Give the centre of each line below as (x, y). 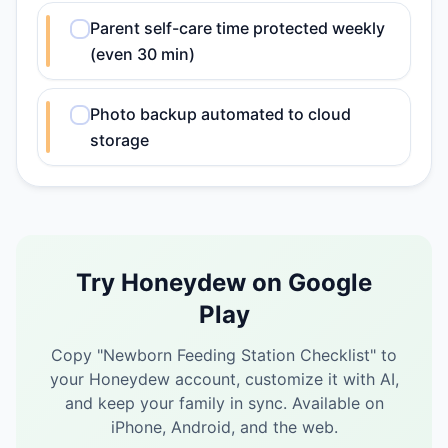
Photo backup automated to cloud (220, 114)
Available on (337, 403)
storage (119, 140)
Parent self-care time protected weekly (237, 28)
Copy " (77, 355)
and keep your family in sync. (175, 403)
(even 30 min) (142, 54)
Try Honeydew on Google (224, 282)
